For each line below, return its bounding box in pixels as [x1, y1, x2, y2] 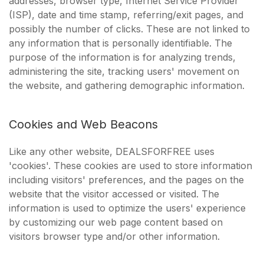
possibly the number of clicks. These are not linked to [9, 23, 250, 35]
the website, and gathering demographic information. [9, 80, 245, 91]
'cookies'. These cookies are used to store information [9, 160, 252, 171]
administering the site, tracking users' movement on [9, 65, 239, 77]
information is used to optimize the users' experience [9, 202, 246, 214]
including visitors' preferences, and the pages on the [9, 174, 244, 186]
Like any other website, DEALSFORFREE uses [9, 146, 214, 157]
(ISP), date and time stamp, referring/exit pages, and [9, 9, 243, 21]
